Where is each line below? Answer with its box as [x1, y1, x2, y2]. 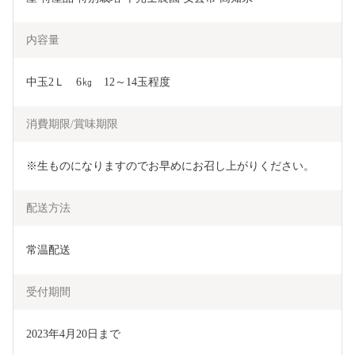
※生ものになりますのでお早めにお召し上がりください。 [26, 160, 315, 173]
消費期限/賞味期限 [26, 118, 118, 131]
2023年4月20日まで [26, 328, 120, 341]
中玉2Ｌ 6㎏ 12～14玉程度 [26, 76, 170, 89]
